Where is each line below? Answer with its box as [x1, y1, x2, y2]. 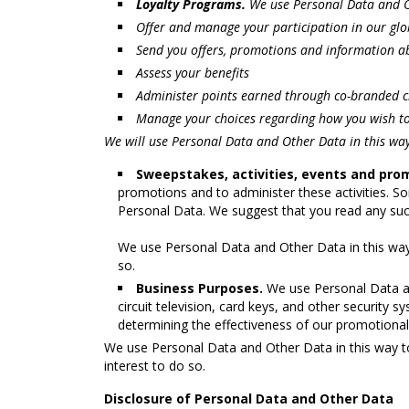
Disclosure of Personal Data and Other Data [104, 390, 393, 407]
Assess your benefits [136, 64, 249, 81]
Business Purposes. [136, 279, 263, 297]
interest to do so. [104, 357, 205, 374]
